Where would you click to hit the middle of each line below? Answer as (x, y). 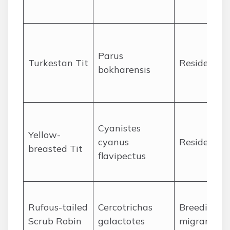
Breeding (199, 207)
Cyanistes (119, 128)
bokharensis (124, 70)
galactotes (121, 221)
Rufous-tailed (58, 207)
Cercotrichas (125, 207)
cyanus (113, 142)
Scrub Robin (55, 221)
